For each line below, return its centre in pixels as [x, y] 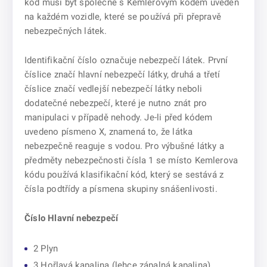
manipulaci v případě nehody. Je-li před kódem [119, 117]
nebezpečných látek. [66, 31]
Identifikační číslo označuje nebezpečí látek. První [126, 60]
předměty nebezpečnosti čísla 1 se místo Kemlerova [131, 160]
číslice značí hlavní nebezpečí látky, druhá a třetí [122, 74]
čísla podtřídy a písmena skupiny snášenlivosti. [121, 189]
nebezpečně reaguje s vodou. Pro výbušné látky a [124, 146]
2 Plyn [46, 249]
